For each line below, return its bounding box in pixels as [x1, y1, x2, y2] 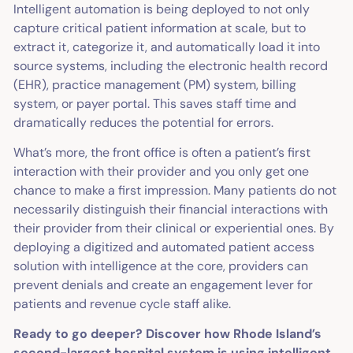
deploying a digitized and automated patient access [13, 239, 315, 256]
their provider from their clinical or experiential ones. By [13, 220, 335, 237]
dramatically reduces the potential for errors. [13, 114, 274, 132]
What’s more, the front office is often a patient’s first [13, 144, 311, 162]
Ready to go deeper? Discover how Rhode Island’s [13, 325, 322, 343]
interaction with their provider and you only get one [13, 163, 310, 180]
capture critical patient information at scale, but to [13, 20, 307, 37]
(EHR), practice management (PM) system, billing [13, 76, 297, 94]
